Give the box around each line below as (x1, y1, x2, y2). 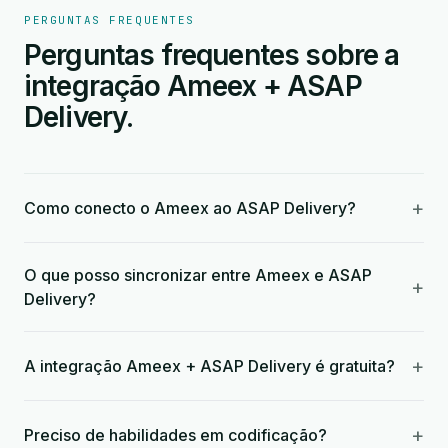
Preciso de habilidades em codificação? (24, 425, 327, 445)
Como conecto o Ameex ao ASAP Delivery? (24, 198, 356, 218)
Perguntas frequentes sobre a (24, 38, 400, 72)
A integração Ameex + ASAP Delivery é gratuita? (24, 356, 395, 376)
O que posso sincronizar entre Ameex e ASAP (24, 265, 372, 285)
